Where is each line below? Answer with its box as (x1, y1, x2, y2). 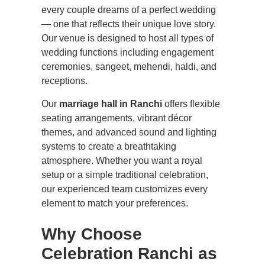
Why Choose (41, 224, 142, 243)
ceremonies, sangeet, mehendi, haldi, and (41, 62, 216, 72)
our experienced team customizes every (41, 183, 208, 194)
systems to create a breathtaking (41, 141, 176, 151)
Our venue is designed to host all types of (41, 33, 214, 44)
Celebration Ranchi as (41, 244, 217, 263)
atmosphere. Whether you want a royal (41, 155, 202, 166)
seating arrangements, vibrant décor (41, 112, 192, 123)
